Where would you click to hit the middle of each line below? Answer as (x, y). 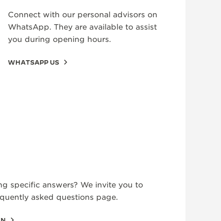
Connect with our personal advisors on (83, 15)
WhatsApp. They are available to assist (82, 27)
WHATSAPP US (34, 62)
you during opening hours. (59, 39)
